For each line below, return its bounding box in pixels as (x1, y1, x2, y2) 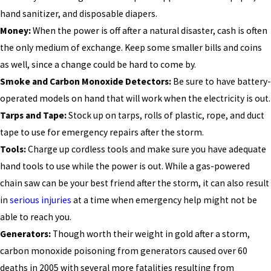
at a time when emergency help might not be (71, 194, 257, 206)
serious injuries (10, 194, 71, 206)
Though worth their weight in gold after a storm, (51, 227, 250, 240)
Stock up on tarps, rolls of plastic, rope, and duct (67, 109, 264, 121)
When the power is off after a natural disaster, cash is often (31, 24, 267, 36)
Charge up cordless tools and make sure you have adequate (26, 143, 266, 155)
